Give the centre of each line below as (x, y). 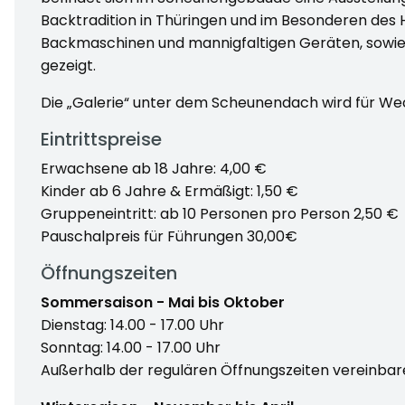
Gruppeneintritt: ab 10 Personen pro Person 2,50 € (219, 213)
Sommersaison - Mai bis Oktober (162, 302)
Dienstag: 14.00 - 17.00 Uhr (132, 325)
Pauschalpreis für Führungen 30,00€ (169, 236)
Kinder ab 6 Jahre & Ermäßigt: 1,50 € (169, 191)
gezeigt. (68, 65)
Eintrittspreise (101, 139)
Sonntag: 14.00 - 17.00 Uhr (130, 347)
